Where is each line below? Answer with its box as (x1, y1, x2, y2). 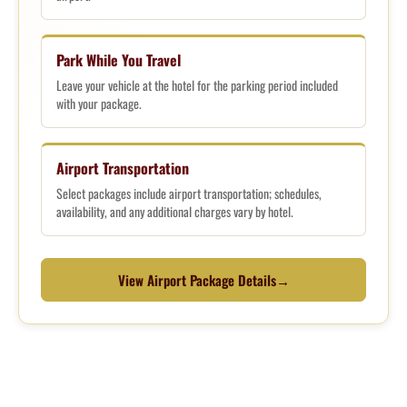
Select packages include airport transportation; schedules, (56, 184, 322, 203)
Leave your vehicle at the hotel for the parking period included (56, 76, 338, 94)
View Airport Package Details (117, 269, 276, 290)
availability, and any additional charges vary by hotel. (56, 203, 293, 221)
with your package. (56, 94, 142, 113)
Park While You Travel (56, 49, 181, 71)
